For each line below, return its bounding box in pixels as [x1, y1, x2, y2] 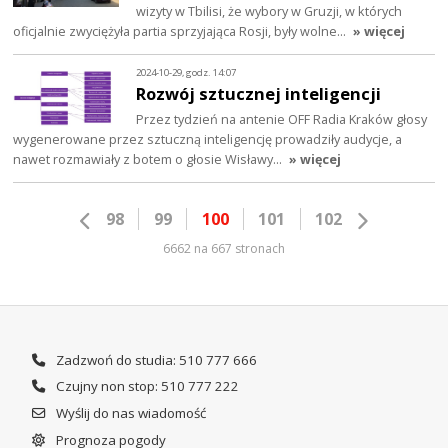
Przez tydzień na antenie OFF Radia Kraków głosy [136, 110, 428, 129]
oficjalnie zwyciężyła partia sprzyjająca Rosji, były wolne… [13, 22, 350, 41]
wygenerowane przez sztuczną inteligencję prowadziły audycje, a [13, 130, 403, 149]
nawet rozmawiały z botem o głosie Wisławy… [13, 150, 286, 169]
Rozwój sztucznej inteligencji [136, 82, 382, 106]
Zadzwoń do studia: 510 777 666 [52, 350, 257, 369]
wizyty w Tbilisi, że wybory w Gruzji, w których [136, 2, 403, 21]
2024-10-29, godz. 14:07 [136, 65, 237, 79]
